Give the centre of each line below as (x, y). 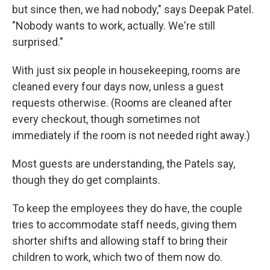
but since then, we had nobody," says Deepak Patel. (133, 9)
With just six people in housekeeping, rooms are (126, 70)
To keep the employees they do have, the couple (127, 208)
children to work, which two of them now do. (117, 257)
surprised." (38, 42)
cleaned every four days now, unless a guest (118, 86)
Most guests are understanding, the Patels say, (124, 163)
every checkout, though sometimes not (106, 119)
